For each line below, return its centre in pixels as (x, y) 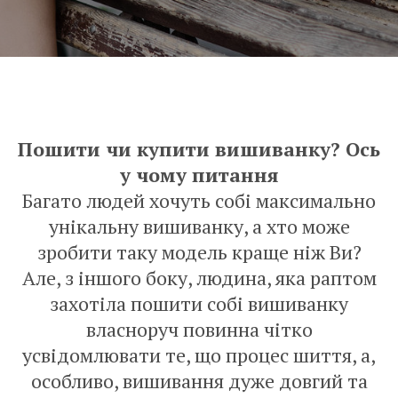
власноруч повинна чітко (199, 329)
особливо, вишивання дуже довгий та (199, 381)
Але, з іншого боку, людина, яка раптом (199, 278)
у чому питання (199, 175)
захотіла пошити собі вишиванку (199, 303)
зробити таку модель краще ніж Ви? (199, 252)
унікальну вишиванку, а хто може (199, 226)
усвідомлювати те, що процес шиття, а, (199, 355)
